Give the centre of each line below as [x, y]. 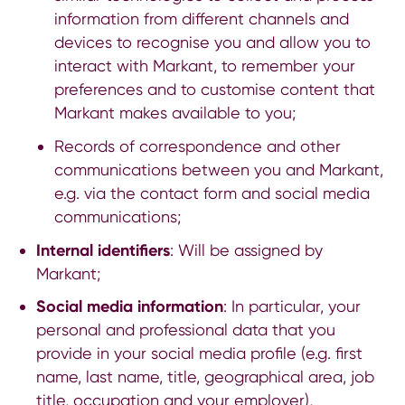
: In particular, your [292, 306]
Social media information [129, 307]
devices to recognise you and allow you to [212, 42]
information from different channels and [201, 18]
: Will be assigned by [246, 250]
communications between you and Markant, [218, 169]
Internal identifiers [103, 250]
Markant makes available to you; [174, 112]
